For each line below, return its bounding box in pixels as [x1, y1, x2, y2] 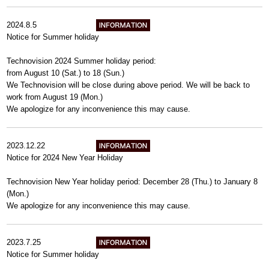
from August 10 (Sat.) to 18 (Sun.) [7, 68, 127, 77]
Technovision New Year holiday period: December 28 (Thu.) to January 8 [7, 177, 258, 186]
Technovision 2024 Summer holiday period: [7, 56, 157, 65]
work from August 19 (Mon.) [7, 92, 103, 101]
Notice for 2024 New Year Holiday [7, 153, 124, 162]
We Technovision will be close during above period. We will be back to [7, 80, 250, 89]
